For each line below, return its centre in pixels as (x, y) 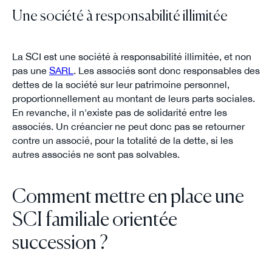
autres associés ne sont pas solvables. (96, 155)
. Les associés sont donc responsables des (166, 71)
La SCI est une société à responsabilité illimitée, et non (131, 57)
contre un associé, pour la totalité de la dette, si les (122, 141)
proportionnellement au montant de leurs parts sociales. (133, 99)
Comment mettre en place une (128, 197)
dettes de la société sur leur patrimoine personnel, (121, 85)
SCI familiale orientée (94, 220)
